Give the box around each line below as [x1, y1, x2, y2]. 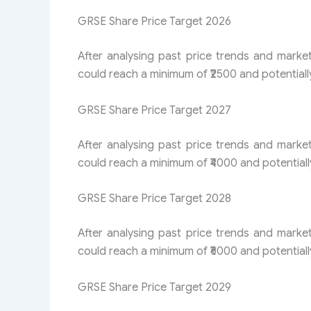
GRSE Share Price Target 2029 [78, 280, 231, 294]
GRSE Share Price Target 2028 [78, 192, 231, 206]
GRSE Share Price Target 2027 [78, 103, 231, 117]
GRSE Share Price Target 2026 [78, 15, 231, 29]
